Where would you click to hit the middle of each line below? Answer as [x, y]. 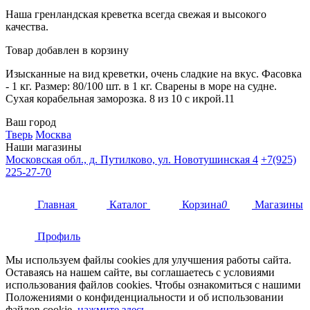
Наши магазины [44, 147]
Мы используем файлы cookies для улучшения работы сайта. [148, 260]
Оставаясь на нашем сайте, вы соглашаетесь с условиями [140, 273]
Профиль [59, 237]
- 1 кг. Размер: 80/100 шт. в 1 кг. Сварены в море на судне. [141, 86]
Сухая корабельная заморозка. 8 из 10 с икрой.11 [120, 99]
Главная [56, 205]
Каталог [128, 205]
